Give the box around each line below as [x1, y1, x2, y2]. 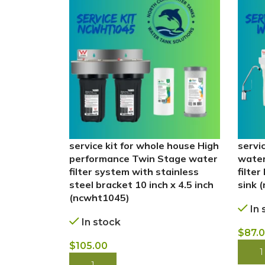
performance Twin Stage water [69, 153, 218, 164]
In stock [82, 216, 121, 228]
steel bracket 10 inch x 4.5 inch [69, 179, 214, 190]
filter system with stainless [69, 166, 199, 177]
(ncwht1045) [69, 192, 130, 203]
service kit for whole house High [69, 140, 219, 151]
